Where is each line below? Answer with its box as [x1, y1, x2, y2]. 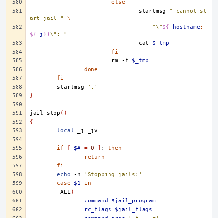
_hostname [169, 24, 200, 30]
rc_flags [84, 206, 111, 213]
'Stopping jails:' [84, 171, 142, 178]
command [84, 198, 108, 204]
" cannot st [169, 8, 207, 14]
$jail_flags [115, 206, 152, 213]
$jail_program [111, 198, 156, 204]
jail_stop [30, 110, 60, 116]
